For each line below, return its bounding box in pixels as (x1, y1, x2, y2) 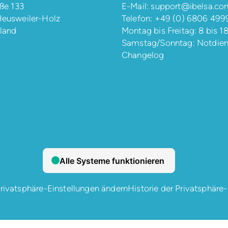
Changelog (121, 50, 164, 60)
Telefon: (121, 13, 155, 23)
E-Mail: (121, 1, 151, 11)
